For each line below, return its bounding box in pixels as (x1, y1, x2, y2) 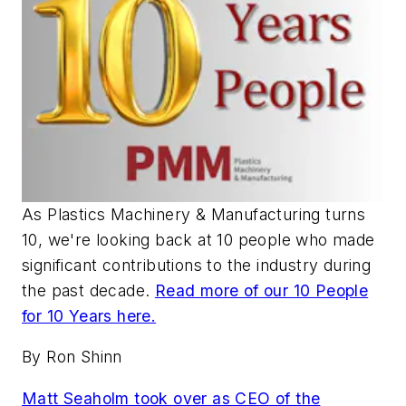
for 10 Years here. (22, 305, 157, 325)
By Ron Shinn (22, 347, 122, 367)
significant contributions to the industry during (22, 255, 372, 275)
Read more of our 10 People (154, 280, 369, 300)
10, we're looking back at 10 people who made (22, 229, 375, 249)
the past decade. (22, 280, 155, 300)
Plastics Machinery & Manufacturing (42, 204, 321, 224)
